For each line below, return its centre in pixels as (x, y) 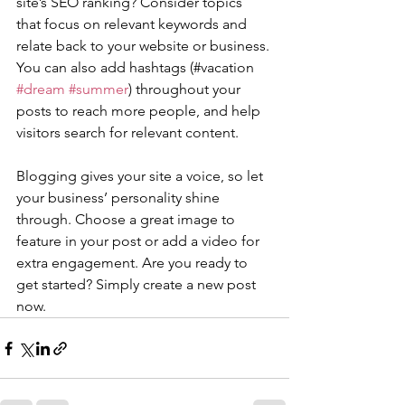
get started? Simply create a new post (138, 285)
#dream (41, 89)
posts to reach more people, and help (140, 111)
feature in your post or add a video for (140, 241)
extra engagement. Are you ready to (134, 263)
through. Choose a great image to (127, 220)
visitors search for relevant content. (129, 133)
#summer (99, 89)
